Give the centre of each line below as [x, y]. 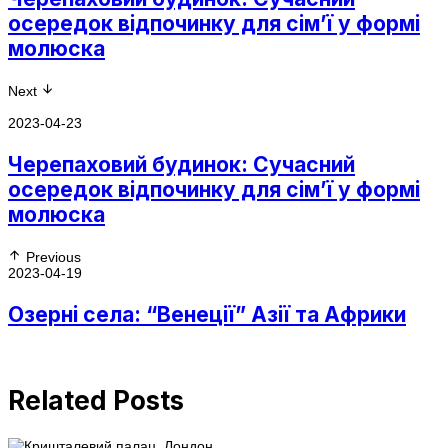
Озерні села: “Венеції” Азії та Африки [207, 314]
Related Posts [96, 401]
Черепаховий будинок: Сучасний [181, 164]
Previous [53, 256]
